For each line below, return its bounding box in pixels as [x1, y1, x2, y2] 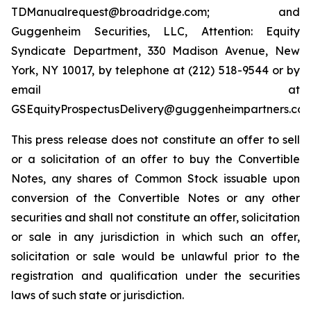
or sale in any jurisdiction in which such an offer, [11, 230, 300, 244]
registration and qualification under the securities [11, 269, 300, 283]
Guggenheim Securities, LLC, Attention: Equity [11, 24, 300, 38]
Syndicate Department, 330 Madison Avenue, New [11, 44, 300, 58]
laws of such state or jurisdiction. [11, 288, 184, 302]
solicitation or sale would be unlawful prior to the [11, 249, 300, 263]
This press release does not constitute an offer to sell [11, 133, 300, 146]
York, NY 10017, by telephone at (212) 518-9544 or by [11, 63, 300, 77]
